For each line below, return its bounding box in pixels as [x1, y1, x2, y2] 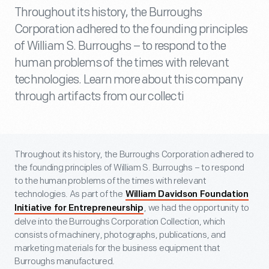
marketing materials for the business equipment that [14, 243, 220, 254]
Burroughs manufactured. [14, 256, 115, 267]
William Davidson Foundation [125, 190, 249, 199]
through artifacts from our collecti [14, 89, 184, 104]
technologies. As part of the [14, 189, 125, 200]
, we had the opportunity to [144, 202, 250, 214]
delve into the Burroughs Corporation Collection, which [14, 216, 225, 228]
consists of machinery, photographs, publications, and [14, 229, 226, 241]
